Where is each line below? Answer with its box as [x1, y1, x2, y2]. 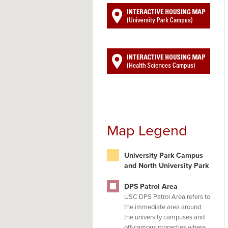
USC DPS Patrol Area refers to [124, 193, 210, 201]
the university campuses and [124, 213, 205, 221]
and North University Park [124, 161, 209, 170]
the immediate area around [124, 203, 201, 211]
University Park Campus [124, 151, 203, 160]
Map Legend [107, 122, 187, 139]
